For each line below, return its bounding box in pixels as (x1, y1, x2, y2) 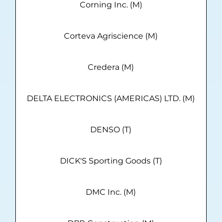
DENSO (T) (90, 125, 132, 135)
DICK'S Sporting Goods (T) (59, 156, 162, 166)
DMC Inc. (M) (86, 187, 136, 197)
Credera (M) (88, 62, 134, 72)
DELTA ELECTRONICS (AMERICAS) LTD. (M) (27, 94, 195, 104)
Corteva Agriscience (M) (64, 31, 158, 41)
